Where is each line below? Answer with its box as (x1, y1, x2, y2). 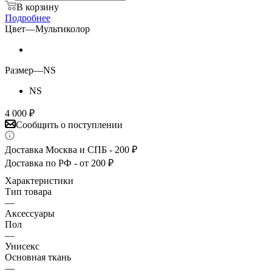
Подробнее (5, 13, 50, 24)
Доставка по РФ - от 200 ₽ (5, 158, 114, 169)
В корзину (16, 2, 59, 13)
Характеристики (5, 175, 73, 186)
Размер (5, 65, 33, 76)
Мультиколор (35, 24, 90, 35)
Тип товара (5, 186, 52, 197)
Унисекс (5, 241, 39, 252)
